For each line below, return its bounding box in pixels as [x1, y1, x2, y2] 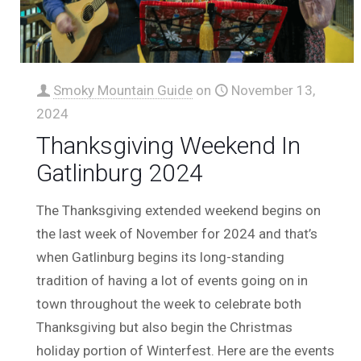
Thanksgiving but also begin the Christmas [36, 318, 293, 335]
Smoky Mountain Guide [53, 81, 193, 98]
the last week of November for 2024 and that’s [36, 225, 318, 242]
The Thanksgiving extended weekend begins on [36, 201, 322, 218]
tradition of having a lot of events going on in [36, 272, 309, 288]
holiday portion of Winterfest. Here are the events [36, 342, 335, 359]
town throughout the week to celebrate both [36, 295, 302, 312]
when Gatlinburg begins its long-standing [36, 248, 285, 265]
